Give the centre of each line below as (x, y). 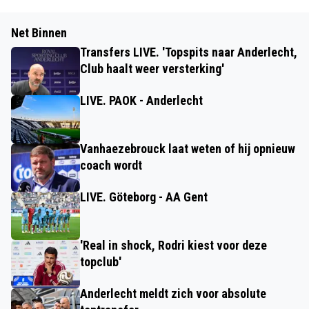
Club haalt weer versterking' (152, 68)
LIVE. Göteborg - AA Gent (144, 197)
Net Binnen (39, 32)
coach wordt (111, 165)
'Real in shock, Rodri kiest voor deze (173, 245)
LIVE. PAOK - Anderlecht (141, 100)
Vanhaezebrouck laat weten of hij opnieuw (188, 148)
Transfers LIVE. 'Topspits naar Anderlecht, (189, 52)
